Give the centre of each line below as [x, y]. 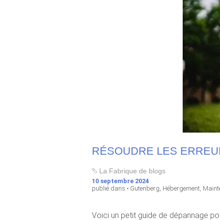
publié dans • [111, 188]
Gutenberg [145, 188]
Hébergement [181, 188]
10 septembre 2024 [120, 181]
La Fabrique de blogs [131, 171]
